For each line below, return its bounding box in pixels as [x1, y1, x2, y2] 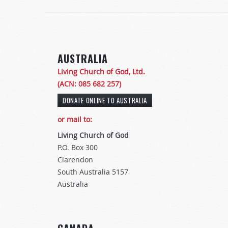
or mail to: [58, 115, 92, 125]
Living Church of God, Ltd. [58, 67, 145, 76]
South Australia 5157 [58, 167, 128, 177]
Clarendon [58, 155, 93, 165]
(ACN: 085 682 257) [58, 79, 121, 89]
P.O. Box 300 [58, 142, 98, 153]
